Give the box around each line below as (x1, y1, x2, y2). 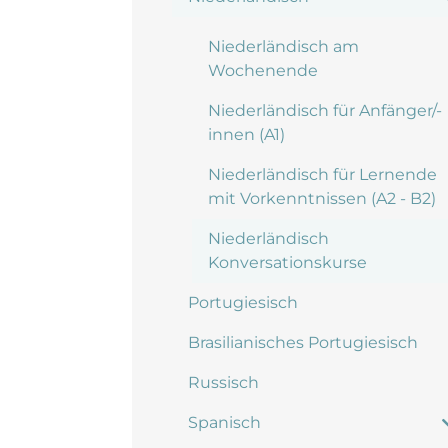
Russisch (188, 373, 259, 392)
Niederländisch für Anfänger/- (208, 101, 442, 120)
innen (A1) (208, 125, 285, 144)
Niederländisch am (208, 37, 359, 56)
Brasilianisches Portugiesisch (188, 333, 418, 352)
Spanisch (188, 413, 261, 432)
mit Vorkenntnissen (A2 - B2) (208, 189, 436, 208)
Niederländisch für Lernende (208, 165, 437, 184)
